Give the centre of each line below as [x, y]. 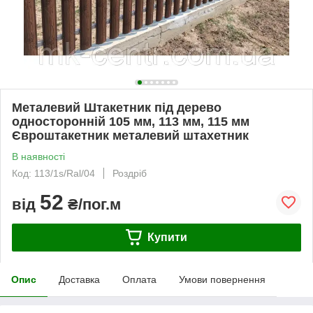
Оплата [139, 279]
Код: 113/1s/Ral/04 [53, 173]
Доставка [79, 279]
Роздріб [130, 173]
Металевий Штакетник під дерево [117, 107]
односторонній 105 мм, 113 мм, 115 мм [131, 121]
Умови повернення [222, 279]
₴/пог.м [92, 204]
